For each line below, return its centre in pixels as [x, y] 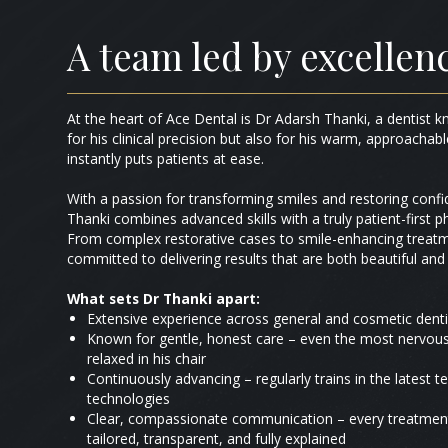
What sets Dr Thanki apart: [164, 298]
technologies [129, 398]
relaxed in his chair [147, 358]
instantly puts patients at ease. [166, 158]
